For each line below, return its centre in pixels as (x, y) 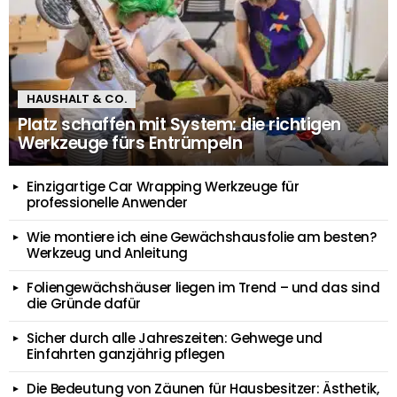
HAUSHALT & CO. (77, 99)
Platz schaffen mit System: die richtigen (179, 125)
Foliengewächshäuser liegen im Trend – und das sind (203, 288)
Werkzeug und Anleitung (107, 253)
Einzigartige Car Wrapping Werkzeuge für (163, 187)
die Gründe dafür (84, 304)
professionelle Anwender (107, 202)
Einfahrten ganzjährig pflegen (126, 354)
